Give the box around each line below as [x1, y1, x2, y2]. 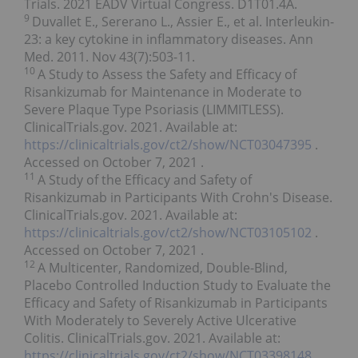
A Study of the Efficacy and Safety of [38, 171, 252, 189]
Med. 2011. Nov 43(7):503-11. [24, 48, 195, 66]
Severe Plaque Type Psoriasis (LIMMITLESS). [24, 101, 284, 119]
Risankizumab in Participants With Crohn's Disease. [24, 189, 332, 207]
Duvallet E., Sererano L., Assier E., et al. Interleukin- [32, 13, 334, 31]
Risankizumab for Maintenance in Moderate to [24, 83, 302, 101]
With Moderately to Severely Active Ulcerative [24, 312, 296, 330]
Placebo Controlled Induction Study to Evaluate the [24, 276, 331, 295]
